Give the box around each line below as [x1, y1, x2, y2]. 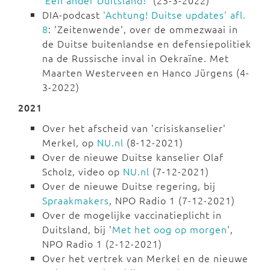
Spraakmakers [42, 193, 109, 207]
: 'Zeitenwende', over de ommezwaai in [48, 22, 238, 36]
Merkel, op [42, 136, 97, 149]
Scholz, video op [42, 165, 123, 178]
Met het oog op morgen [112, 222, 227, 236]
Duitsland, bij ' [42, 222, 112, 236]
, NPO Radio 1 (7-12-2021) [109, 193, 235, 207]
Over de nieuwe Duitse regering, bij [42, 179, 216, 193]
